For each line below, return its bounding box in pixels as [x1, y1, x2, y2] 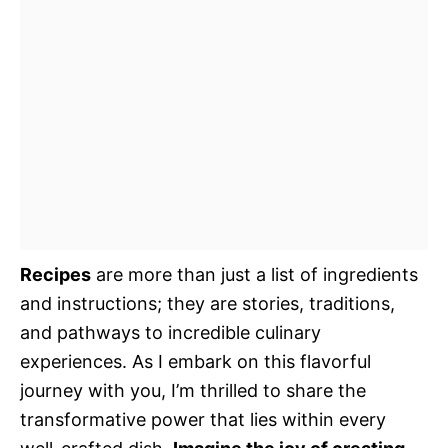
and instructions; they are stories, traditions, [20, 293, 395, 314]
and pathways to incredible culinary [20, 322, 321, 343]
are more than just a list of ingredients [91, 264, 418, 285]
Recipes [20, 264, 91, 285]
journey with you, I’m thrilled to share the [20, 380, 366, 401]
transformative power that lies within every [20, 409, 386, 430]
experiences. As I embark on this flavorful [20, 351, 371, 372]
